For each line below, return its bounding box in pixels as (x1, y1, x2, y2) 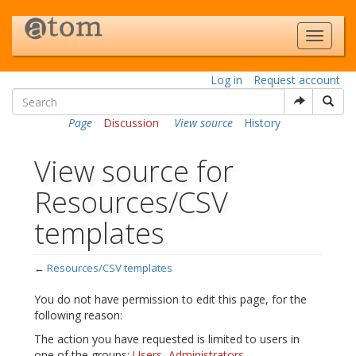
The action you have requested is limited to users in (34, 331, 300, 347)
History (243, 115, 281, 130)
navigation (77, 275, 130, 291)
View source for (34, 152, 234, 191)
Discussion (103, 115, 159, 130)
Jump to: (34, 275, 77, 291)
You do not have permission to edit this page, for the (34, 292, 307, 308)
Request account (253, 72, 340, 87)
